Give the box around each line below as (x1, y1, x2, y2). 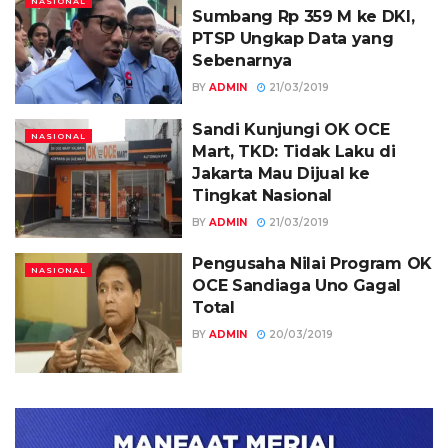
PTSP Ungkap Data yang (192, 29, 394, 49)
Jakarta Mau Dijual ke (192, 163, 370, 183)
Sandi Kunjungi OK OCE (192, 119, 390, 139)
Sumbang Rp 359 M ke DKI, (192, 7, 415, 27)
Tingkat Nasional (192, 185, 333, 205)
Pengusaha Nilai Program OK (192, 254, 432, 274)
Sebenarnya (192, 51, 292, 71)
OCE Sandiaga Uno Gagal (192, 276, 402, 296)
